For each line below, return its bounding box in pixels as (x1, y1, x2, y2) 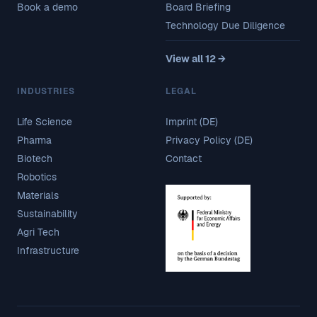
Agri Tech (17, 225, 59, 238)
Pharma (17, 133, 52, 146)
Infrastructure (17, 243, 79, 257)
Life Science (17, 115, 72, 128)
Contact (166, 151, 202, 165)
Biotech (17, 151, 52, 165)
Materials (17, 188, 59, 202)
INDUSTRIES (17, 85, 75, 97)
